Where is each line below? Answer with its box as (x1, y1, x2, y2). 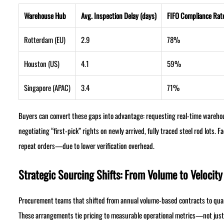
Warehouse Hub (23, 10, 66, 21)
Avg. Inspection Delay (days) (80, 10, 156, 21)
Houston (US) (23, 58, 59, 69)
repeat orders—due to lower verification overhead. (18, 140, 154, 151)
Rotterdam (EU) (23, 34, 65, 45)
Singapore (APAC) (23, 82, 70, 93)
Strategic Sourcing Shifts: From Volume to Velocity (18, 166, 222, 183)
